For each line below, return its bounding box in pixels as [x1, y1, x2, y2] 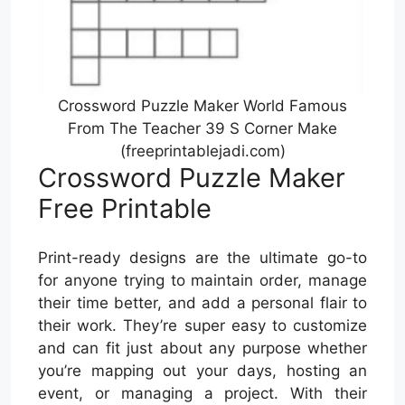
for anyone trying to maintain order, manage [38, 271, 367, 290]
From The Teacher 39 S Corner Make [68, 118, 337, 137]
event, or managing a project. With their [38, 384, 367, 403]
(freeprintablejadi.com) [119, 141, 286, 160]
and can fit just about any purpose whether [38, 339, 367, 358]
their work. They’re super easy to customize [38, 316, 367, 335]
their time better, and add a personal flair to [38, 294, 367, 313]
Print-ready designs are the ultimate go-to [38, 249, 367, 268]
